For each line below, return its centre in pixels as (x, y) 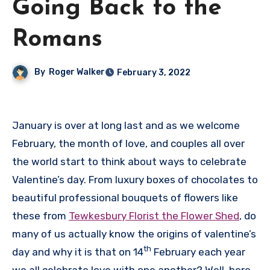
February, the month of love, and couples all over (128, 143)
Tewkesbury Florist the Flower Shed (154, 215)
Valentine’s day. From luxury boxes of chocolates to (135, 179)
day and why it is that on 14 (78, 252)
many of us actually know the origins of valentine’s (134, 234)
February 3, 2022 (154, 72)
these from (40, 215)
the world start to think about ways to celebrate (129, 161)
